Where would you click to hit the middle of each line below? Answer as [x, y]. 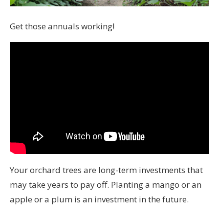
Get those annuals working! [62, 26]
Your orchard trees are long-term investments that [106, 170]
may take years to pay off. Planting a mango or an [106, 184]
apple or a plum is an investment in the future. [99, 199]
